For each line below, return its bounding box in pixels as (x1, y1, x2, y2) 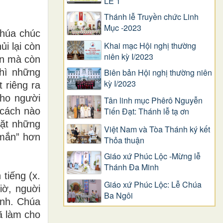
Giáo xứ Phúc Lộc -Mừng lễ (104, 150, 201, 162)
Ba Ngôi (104, 190, 133, 202)
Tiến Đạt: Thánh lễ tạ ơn (104, 106, 189, 117)
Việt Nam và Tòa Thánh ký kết (104, 123, 210, 135)
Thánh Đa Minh (104, 161, 159, 173)
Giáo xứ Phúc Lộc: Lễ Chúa (104, 179, 202, 191)
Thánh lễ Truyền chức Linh (104, 11, 199, 23)
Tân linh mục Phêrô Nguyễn (104, 95, 203, 107)
